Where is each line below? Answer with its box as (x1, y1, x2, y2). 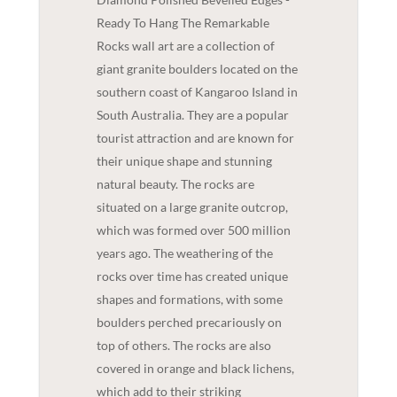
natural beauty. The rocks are (96, 175, 254, 191)
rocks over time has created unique (96, 268, 288, 284)
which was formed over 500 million (96, 222, 291, 237)
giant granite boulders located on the (96, 60, 298, 76)
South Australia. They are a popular (96, 106, 289, 122)
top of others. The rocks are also (96, 337, 271, 353)
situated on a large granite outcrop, (96, 198, 288, 214)
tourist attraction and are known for (96, 129, 294, 145)
